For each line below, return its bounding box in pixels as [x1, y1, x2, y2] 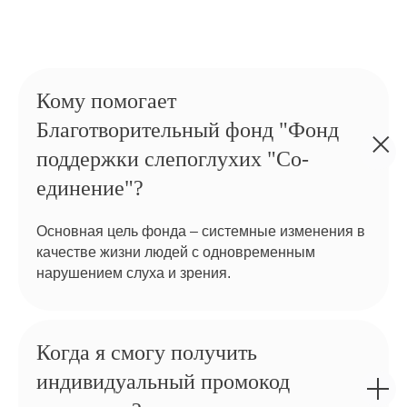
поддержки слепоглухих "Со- [36, 147, 309, 171]
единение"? [36, 176, 144, 200]
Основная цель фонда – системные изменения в [36, 223, 365, 239]
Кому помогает [36, 89, 176, 113]
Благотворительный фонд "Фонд [36, 118, 339, 142]
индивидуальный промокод [36, 370, 290, 393]
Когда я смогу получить [36, 341, 257, 364]
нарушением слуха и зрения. [36, 265, 231, 281]
